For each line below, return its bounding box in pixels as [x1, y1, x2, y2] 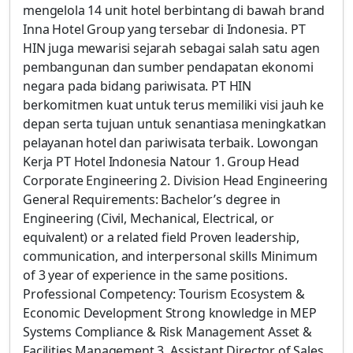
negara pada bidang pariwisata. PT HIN [23, 77, 252, 95]
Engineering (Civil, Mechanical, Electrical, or [23, 210, 274, 227]
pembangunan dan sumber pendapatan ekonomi [23, 58, 314, 76]
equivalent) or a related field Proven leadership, [23, 229, 300, 246]
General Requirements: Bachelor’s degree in [23, 191, 281, 208]
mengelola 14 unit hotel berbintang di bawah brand [23, 2, 325, 19]
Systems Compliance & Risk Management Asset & [23, 323, 312, 340]
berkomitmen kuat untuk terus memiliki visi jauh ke [23, 96, 324, 113]
